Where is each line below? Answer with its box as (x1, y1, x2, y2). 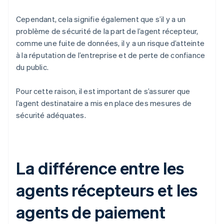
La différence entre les (16, 157, 184, 179)
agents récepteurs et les (16, 179, 197, 201)
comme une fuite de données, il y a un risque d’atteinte (16, 38, 205, 48)
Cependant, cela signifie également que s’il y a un (16, 14, 186, 24)
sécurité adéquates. (16, 110, 86, 120)
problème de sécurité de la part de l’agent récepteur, (16, 26, 198, 36)
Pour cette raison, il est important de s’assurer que (16, 86, 190, 96)
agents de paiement (16, 201, 166, 223)
